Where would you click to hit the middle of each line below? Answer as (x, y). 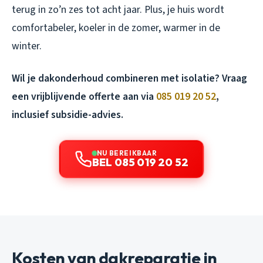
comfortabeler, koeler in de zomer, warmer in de (116, 28)
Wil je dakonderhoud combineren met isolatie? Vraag (129, 78)
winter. (27, 46)
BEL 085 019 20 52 (140, 162)
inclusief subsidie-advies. (68, 114)
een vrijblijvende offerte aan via (84, 96)
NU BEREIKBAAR (127, 153)
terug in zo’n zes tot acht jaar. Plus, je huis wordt (118, 9)
